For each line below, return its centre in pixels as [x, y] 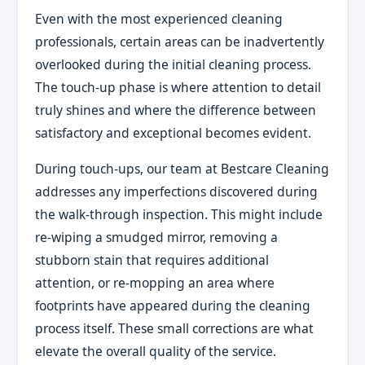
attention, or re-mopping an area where [155, 282]
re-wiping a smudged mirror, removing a [157, 237]
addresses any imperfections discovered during [177, 191]
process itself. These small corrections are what [175, 328]
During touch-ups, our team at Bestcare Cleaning [182, 168]
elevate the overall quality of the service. [156, 351]
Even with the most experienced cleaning [159, 19]
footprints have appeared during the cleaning [173, 305]
